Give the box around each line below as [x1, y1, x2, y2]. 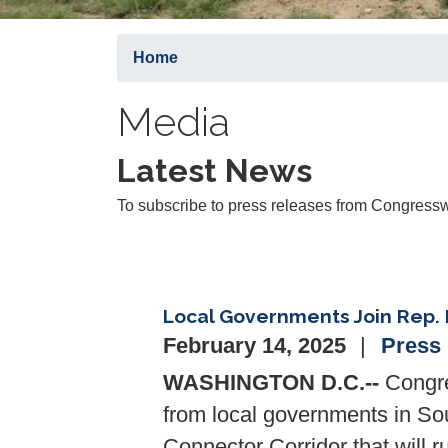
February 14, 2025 [163, 334, 352, 359]
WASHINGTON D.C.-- [163, 371, 379, 396]
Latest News [117, 152, 312, 190]
